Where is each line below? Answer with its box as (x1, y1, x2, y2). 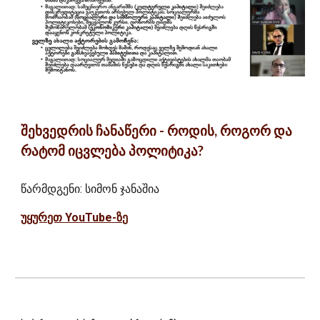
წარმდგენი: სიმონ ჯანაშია (21, 182, 160, 196)
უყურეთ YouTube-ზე (21, 211, 129, 225)
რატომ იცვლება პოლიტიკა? (21, 143, 204, 159)
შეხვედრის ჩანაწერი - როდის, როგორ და (21, 123, 293, 139)
